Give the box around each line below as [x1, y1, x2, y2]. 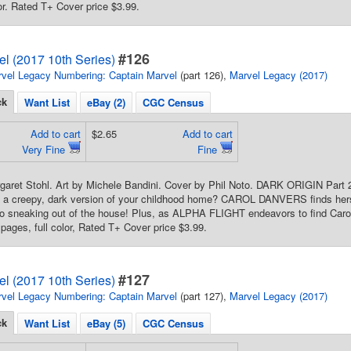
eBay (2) [87, 95, 125, 110]
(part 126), [177, 67, 230, 82]
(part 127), [177, 288, 230, 303]
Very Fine [21, 142, 68, 157]
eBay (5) [87, 316, 125, 331]
